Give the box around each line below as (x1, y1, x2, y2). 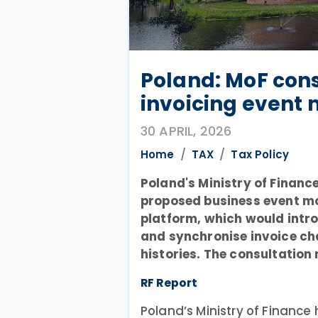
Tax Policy (231, 147, 290, 162)
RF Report (141, 275, 198, 291)
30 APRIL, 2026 (141, 122, 232, 140)
